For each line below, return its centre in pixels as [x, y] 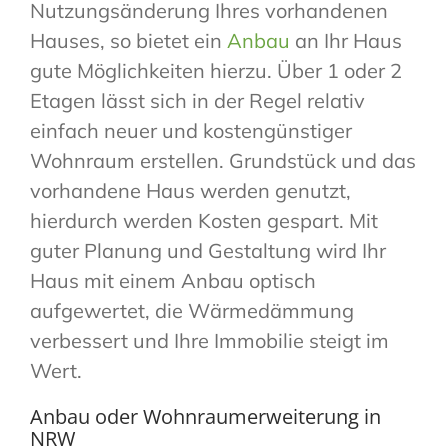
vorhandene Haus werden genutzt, [190, 191]
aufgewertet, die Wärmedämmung [191, 311]
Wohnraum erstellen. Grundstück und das [222, 161]
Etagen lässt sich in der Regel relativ [197, 101]
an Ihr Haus [348, 41]
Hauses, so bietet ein [128, 41]
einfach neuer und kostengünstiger [190, 131]
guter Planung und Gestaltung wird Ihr [207, 251]
